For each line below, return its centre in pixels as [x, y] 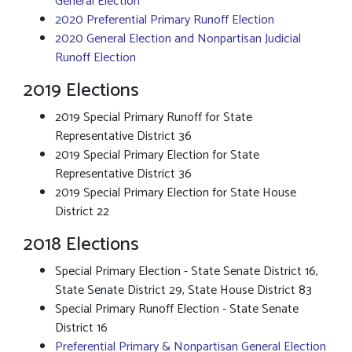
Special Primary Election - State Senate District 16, [187, 271]
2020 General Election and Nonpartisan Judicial [178, 39]
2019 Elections [81, 91]
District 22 [82, 212]
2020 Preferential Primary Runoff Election [165, 20]
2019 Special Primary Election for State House [176, 193]
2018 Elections [81, 245]
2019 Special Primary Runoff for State [154, 117]
